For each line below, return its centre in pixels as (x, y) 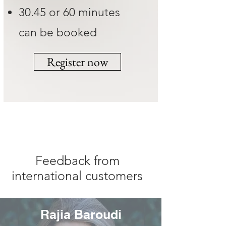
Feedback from (77, 161)
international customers (77, 176)
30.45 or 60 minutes (69, 13)
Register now (77, 62)
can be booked (58, 33)
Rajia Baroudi (81, 215)
